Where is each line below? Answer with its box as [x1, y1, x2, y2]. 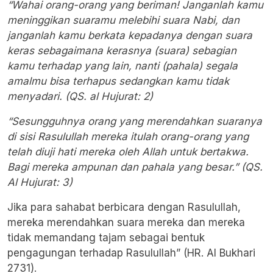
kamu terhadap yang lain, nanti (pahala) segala [7, 60, 238, 73]
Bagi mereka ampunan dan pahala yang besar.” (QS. [7, 161, 263, 174]
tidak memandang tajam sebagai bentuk [7, 232, 205, 244]
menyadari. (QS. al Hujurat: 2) [7, 90, 153, 103]
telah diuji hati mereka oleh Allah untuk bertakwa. [7, 146, 249, 158]
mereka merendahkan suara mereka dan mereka [7, 216, 245, 229]
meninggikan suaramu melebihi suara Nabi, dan [7, 14, 239, 27]
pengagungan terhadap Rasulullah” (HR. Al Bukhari [7, 247, 255, 260]
